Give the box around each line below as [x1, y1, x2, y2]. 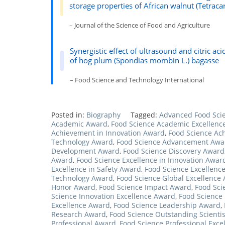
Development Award [51, 146, 120, 156]
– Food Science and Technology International [70, 75, 204, 84]
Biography [86, 110, 121, 120]
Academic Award [51, 119, 107, 129]
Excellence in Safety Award [51, 164, 141, 174]
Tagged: [131, 110, 159, 120]
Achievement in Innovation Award [51, 128, 165, 138]
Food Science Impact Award [99, 182, 191, 192]
